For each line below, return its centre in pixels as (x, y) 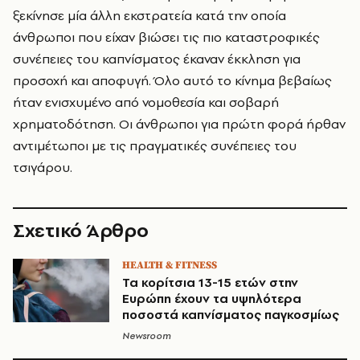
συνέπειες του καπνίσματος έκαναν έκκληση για (157, 59)
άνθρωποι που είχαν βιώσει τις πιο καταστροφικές (166, 37)
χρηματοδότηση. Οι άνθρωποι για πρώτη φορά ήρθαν (179, 124)
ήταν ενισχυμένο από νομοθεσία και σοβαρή (146, 102)
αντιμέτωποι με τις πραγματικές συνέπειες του (155, 145)
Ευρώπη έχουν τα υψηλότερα (212, 299)
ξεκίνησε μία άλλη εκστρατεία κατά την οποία (149, 15)
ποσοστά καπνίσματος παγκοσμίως (231, 315)
